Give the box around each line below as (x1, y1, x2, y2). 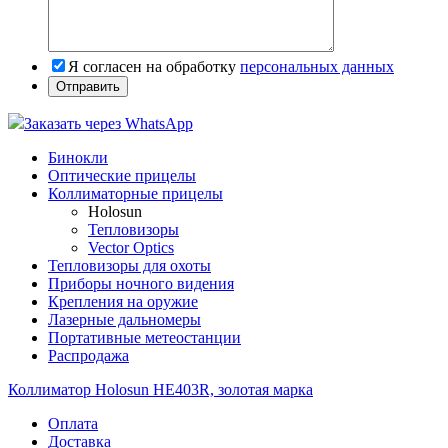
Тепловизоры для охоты (48, 256, 211, 274)
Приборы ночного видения (48, 274, 234, 292)
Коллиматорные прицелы (48, 184, 223, 202)
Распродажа (48, 346, 129, 364)
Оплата (48, 414, 98, 432)
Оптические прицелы (48, 166, 196, 184)
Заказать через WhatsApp (24, 114, 193, 132)
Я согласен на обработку (68, 57, 240, 75)
